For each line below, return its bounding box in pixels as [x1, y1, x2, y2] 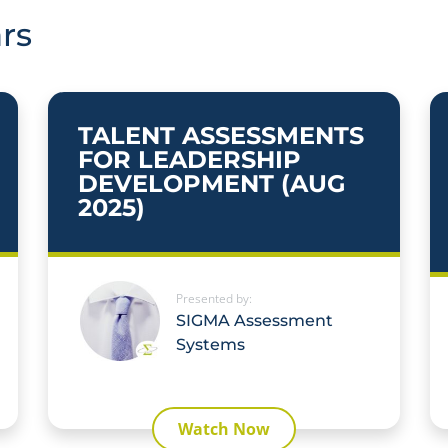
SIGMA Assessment [176, 311, 333, 331]
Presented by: [176, 290, 252, 308]
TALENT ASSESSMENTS [78, 121, 364, 151]
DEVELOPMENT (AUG [78, 169, 346, 199]
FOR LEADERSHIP [78, 145, 301, 175]
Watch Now [178, 418, 270, 441]
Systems [176, 335, 245, 355]
